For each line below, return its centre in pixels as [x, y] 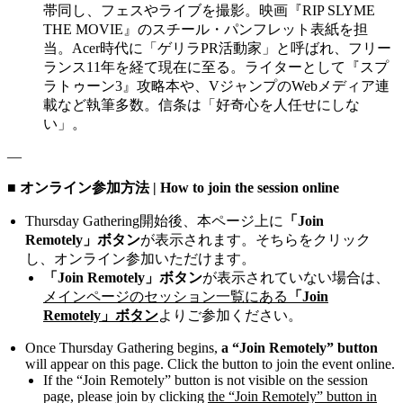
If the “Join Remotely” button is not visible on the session [206, 380]
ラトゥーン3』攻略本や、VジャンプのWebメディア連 [216, 85]
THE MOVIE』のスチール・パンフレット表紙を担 [206, 29]
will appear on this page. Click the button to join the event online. [210, 363]
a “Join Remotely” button [300, 347]
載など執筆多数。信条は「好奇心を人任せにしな [201, 104]
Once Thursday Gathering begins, [123, 347]
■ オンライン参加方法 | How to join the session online [173, 187]
